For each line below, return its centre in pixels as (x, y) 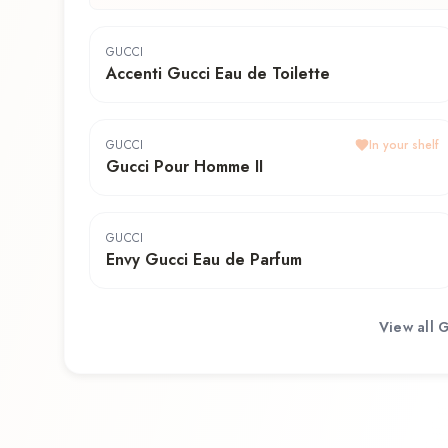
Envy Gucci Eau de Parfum (204, 260)
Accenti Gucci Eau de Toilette (218, 74)
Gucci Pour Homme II (184, 167)
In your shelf (404, 145)
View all (408, 326)
